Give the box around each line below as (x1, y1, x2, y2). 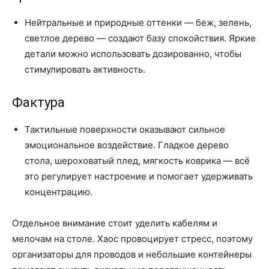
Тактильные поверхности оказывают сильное (25, 123, 225, 135)
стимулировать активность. (25, 63, 145, 75)
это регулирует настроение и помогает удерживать (25, 170, 253, 182)
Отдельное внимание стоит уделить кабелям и (12, 217, 217, 229)
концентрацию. (25, 186, 92, 198)
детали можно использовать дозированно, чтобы (25, 47, 241, 59)
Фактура (12, 94, 65, 110)
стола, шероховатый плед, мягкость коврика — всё (25, 154, 250, 166)
